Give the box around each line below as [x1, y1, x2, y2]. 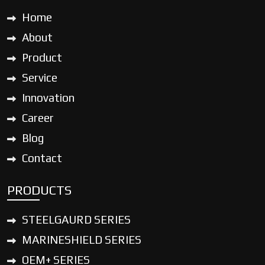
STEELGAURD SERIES [22, 212, 131, 226]
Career [22, 111, 54, 124]
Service [22, 70, 57, 84]
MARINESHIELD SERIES [22, 232, 141, 246]
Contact [22, 151, 62, 164]
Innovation [22, 91, 75, 104]
